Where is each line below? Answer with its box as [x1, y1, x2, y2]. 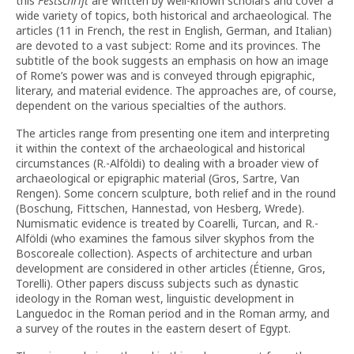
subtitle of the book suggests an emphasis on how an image [16, 53, 329, 68]
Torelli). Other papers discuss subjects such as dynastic [16, 276, 299, 291]
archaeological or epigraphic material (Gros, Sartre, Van [16, 171, 299, 186]
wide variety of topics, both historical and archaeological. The [16, 8, 332, 23]
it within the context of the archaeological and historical [16, 141, 305, 156]
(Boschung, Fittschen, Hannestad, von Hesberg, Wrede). [16, 201, 304, 216]
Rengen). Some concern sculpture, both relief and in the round [16, 186, 336, 201]
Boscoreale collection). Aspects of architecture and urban [16, 246, 312, 261]
